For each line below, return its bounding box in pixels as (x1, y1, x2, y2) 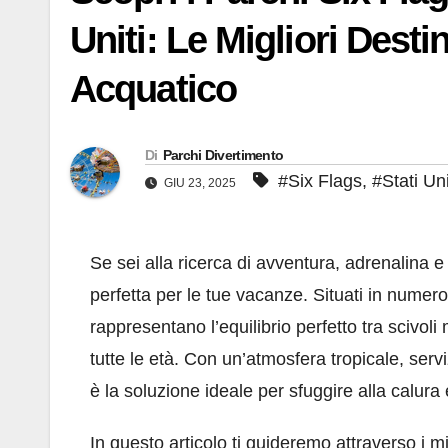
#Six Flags (278, 171, 362, 192)
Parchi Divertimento (162, 147, 284, 164)
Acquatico (70, 68, 236, 111)
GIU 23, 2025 (161, 176, 239, 191)
